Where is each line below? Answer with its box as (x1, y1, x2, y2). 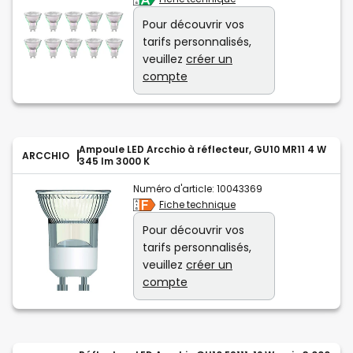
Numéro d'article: (133, 182, 214, 196)
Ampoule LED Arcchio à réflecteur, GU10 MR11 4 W (79, 143, 326, 157)
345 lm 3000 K (79, 154, 150, 169)
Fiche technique (159, 198, 236, 212)
